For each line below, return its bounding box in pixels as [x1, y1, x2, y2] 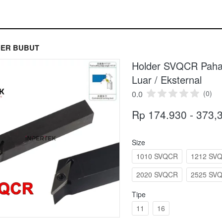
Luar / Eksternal [132, 72, 202, 87]
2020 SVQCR [136, 169, 178, 180]
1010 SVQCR [136, 151, 178, 162]
